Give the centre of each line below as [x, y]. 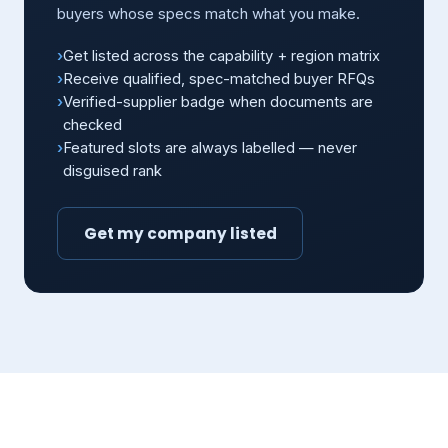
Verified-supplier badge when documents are [218, 102]
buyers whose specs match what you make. [208, 14]
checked [92, 125]
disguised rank [112, 171]
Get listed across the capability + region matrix [221, 56]
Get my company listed [180, 233]
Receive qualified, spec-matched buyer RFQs [219, 79]
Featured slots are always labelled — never [210, 148]
